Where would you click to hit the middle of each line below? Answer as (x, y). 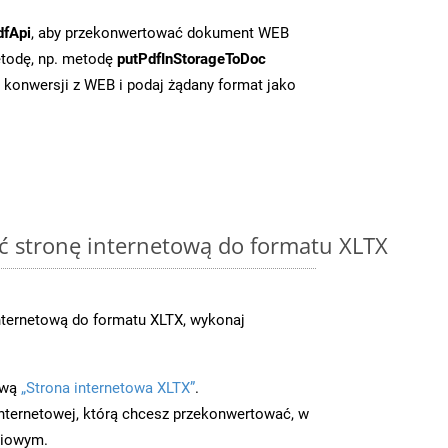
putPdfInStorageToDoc (191, 58)
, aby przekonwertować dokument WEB (160, 32)
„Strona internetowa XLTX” (108, 387)
